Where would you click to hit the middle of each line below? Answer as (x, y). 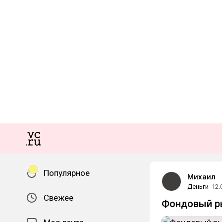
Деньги (198, 187)
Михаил (201, 177)
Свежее (58, 198)
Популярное (67, 173)
